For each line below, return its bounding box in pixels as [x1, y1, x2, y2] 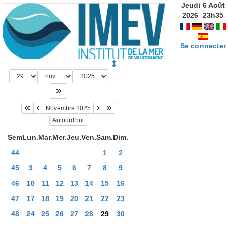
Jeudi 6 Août [181, 1, 225, 9]
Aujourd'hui [52, 116, 84, 124]
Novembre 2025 [45, 105, 91, 112]
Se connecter [180, 42, 226, 50]
